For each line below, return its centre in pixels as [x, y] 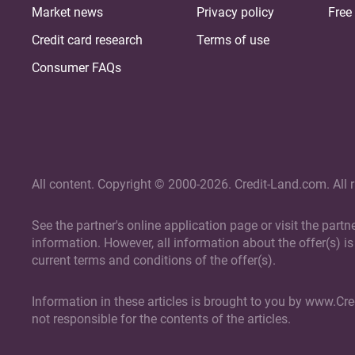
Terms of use [233, 40]
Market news [67, 12]
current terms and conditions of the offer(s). [154, 260]
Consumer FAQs [76, 67]
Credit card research [87, 40]
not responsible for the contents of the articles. [161, 319]
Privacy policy [235, 12]
